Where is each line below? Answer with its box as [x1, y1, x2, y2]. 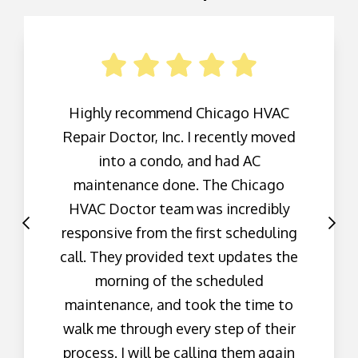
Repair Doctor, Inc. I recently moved [62, 128, 296, 146]
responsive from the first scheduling [61, 224, 297, 242]
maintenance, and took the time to [65, 296, 293, 314]
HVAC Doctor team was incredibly [68, 200, 290, 218]
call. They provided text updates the [60, 248, 298, 266]
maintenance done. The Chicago [74, 176, 284, 194]
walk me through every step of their [62, 320, 296, 338]
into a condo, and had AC [97, 152, 261, 170]
